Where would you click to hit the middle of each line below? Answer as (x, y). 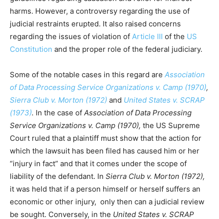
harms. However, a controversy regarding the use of (100, 11)
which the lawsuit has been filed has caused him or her (105, 151)
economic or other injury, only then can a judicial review (107, 202)
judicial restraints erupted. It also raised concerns (95, 24)
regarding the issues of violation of (71, 37)
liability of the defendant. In (58, 176)
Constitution (31, 49)
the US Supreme (171, 126)
